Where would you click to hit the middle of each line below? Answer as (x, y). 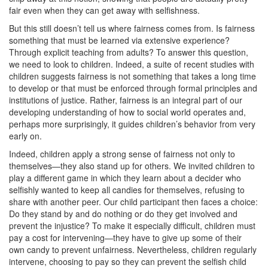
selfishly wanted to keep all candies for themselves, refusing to (127, 190)
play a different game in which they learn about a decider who (125, 178)
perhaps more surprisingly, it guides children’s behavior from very (132, 124)
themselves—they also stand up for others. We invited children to (132, 166)
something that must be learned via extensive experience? (119, 40)
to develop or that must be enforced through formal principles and (133, 88)
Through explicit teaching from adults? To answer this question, (129, 52)
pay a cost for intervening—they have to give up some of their (125, 237)
